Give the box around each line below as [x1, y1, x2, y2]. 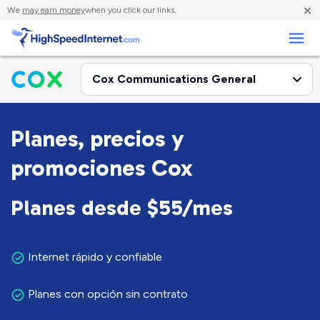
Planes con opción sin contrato [25, 287, 188, 301]
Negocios [21, 16, 73, 30]
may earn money [22, 5, 85, 15]
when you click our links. [85, 5, 176, 15]
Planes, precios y [11, 125, 184, 152]
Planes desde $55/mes [11, 195, 233, 221]
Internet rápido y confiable [25, 250, 162, 264]
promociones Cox [11, 154, 193, 181]
